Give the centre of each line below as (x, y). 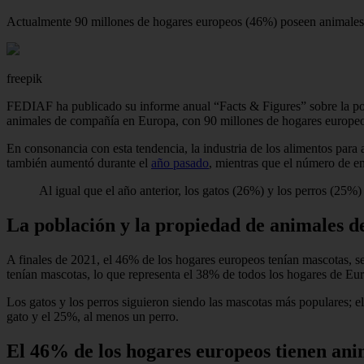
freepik (24, 78)
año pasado (180, 162)
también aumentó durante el (79, 162)
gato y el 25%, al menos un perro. (93, 316)
